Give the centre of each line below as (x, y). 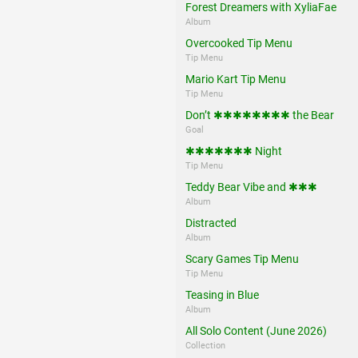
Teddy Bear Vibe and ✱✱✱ (251, 187)
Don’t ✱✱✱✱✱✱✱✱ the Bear (260, 115)
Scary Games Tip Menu (242, 259)
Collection (207, 345)
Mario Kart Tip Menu (236, 79)
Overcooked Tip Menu (239, 43)
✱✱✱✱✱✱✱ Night (234, 151)
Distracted (211, 223)
